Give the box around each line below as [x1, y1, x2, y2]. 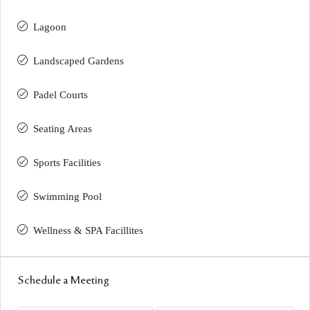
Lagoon [33, 21, 66, 33]
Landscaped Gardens [33, 55, 124, 66]
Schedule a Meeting [17, 274, 109, 287]
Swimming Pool [33, 190, 102, 202]
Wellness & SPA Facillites [33, 224, 143, 236]
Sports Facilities [33, 156, 101, 168]
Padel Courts [33, 89, 88, 100]
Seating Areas [33, 122, 92, 134]
